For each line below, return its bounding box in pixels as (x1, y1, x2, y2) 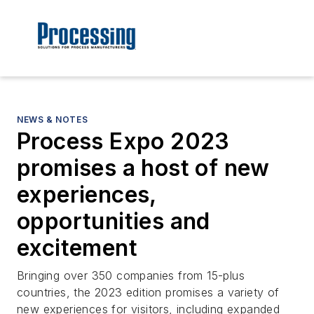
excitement (17, 234, 137, 262)
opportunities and (17, 207, 210, 235)
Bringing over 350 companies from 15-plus (17, 268, 245, 283)
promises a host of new (17, 154, 270, 182)
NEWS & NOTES (17, 114, 88, 125)
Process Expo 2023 (17, 128, 230, 156)
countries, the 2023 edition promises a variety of (17, 285, 280, 300)
